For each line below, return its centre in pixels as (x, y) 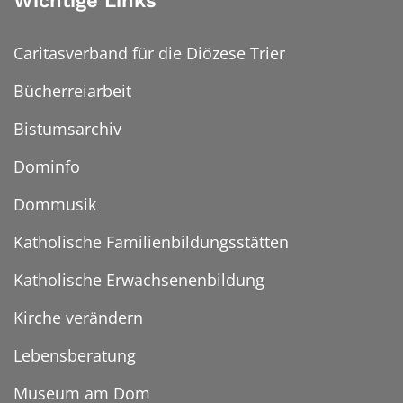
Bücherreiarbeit (72, 91)
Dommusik (55, 205)
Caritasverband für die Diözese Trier (149, 54)
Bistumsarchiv (67, 129)
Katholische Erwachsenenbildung (139, 280)
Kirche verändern (78, 318)
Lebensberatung (75, 356)
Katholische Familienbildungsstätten (151, 242)
